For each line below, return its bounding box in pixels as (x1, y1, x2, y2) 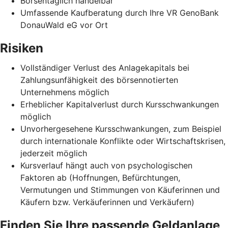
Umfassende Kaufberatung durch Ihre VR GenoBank (20, 7, 219, 18)
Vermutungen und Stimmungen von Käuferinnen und (20, 184, 220, 195)
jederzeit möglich (20, 148, 87, 158)
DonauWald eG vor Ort (20, 19, 108, 30)
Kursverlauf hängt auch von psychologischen (20, 160, 192, 170)
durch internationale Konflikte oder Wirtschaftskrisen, (20, 135, 225, 146)
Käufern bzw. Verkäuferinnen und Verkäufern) (20, 196, 194, 207)
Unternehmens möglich (20, 87, 109, 97)
